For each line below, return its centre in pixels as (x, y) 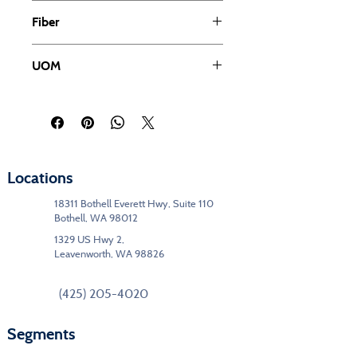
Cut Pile (50, 8)
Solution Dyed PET (76, 52)
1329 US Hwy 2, (89, 239)
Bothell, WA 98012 (97, 218)
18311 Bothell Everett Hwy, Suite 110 (135, 203)
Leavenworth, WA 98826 (109, 253)
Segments (41, 334)
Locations (40, 178)
